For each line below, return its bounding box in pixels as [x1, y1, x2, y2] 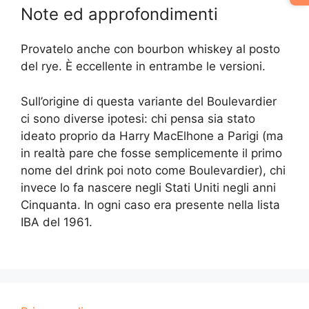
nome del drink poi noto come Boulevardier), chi [21, 163, 286, 177]
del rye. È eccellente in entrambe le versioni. [21, 59, 266, 74]
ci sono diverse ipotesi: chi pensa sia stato [21, 111, 255, 126]
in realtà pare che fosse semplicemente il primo [21, 146, 282, 160]
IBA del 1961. [21, 215, 92, 229]
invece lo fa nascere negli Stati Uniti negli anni [21, 180, 276, 195]
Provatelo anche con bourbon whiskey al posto [21, 42, 280, 57]
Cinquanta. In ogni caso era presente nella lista [21, 197, 280, 212]
